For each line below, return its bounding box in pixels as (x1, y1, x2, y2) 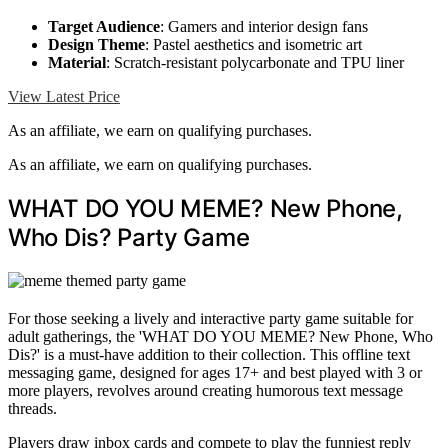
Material (48, 54, 106, 72)
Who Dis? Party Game (8, 223, 250, 253)
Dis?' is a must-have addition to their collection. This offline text (8, 346, 410, 363)
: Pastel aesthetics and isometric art (145, 36, 362, 54)
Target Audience (48, 18, 160, 36)
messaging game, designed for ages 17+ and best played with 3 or (8, 364, 422, 381)
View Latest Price (8, 88, 120, 106)
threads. (8, 400, 57, 417)
